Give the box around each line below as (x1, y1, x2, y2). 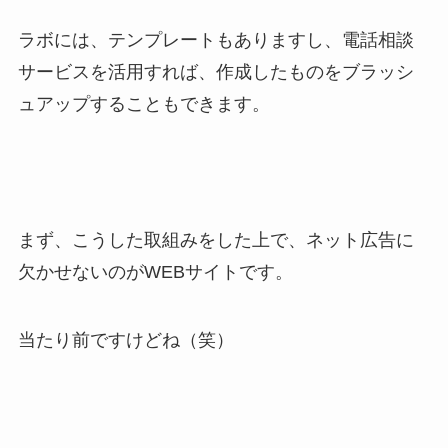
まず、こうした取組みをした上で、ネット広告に (17, 229, 414, 250)
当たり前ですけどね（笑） (17, 329, 234, 350)
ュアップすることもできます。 (17, 94, 270, 115)
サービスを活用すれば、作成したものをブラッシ (17, 62, 414, 83)
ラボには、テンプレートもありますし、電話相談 (17, 30, 414, 51)
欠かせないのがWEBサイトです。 (17, 261, 293, 282)
